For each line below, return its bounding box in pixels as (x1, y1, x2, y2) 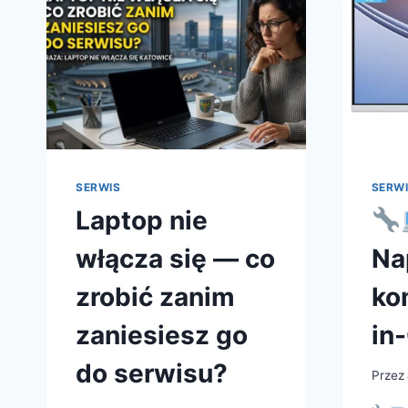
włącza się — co (76, 242, 275, 274)
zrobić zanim (76, 280, 235, 312)
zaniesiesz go (76, 319, 248, 351)
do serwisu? (76, 357, 228, 389)
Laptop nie (76, 204, 208, 236)
